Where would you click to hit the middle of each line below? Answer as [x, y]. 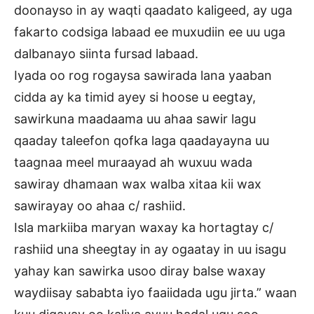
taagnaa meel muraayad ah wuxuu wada [133, 163]
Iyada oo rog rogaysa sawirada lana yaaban [143, 76]
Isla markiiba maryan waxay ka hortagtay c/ [144, 228]
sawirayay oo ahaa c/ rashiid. [100, 206]
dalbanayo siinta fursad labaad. [106, 54]
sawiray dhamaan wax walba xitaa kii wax [138, 184]
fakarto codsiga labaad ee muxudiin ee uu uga [150, 32]
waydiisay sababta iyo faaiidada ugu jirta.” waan [156, 293]
